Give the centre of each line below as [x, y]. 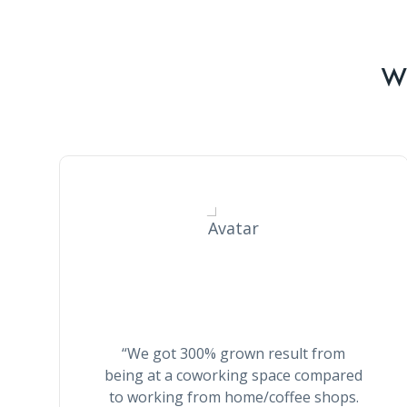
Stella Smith [234, 299]
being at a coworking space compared [234, 375]
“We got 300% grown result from [234, 353]
